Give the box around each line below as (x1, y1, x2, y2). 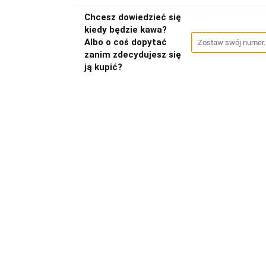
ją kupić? (84, 61, 122, 72)
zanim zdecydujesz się (84, 49, 181, 60)
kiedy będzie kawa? (84, 24, 167, 35)
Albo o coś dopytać (84, 36, 167, 47)
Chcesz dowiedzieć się (84, 11, 181, 23)
